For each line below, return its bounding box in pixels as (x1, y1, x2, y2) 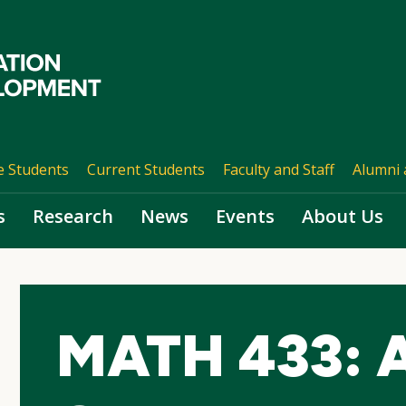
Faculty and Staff (222, 159, 334, 179)
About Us (302, 204, 383, 228)
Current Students (86, 159, 205, 179)
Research (33, 204, 113, 228)
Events (216, 204, 275, 228)
